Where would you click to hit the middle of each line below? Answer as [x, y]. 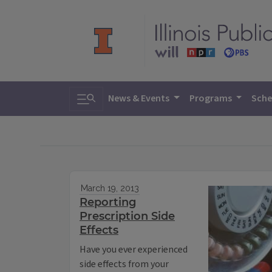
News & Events [140, 98]
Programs [211, 98]
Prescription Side [127, 216]
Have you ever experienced [134, 250]
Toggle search [113, 95]
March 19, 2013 [110, 189]
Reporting [108, 202]
